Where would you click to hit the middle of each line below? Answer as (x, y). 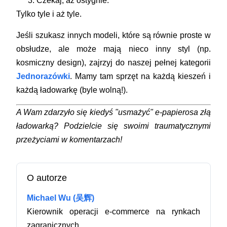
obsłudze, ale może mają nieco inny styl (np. (113, 49)
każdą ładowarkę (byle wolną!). (72, 90)
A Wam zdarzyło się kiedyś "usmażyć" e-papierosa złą (113, 112)
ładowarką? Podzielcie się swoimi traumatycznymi (113, 126)
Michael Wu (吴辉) (61, 198)
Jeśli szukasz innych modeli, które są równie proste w (113, 35)
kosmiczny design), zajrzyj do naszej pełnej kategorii (113, 62)
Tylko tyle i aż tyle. (49, 14)
